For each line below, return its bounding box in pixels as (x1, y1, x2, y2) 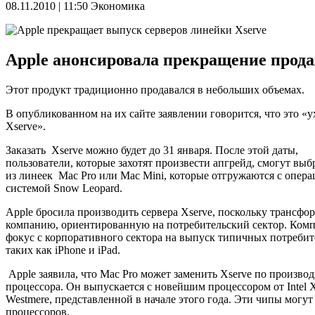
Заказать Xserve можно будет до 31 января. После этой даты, (6, 144, 298, 157)
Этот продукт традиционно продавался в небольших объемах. (6, 84, 304, 96)
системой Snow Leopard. (6, 182, 122, 195)
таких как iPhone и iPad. (6, 244, 120, 257)
